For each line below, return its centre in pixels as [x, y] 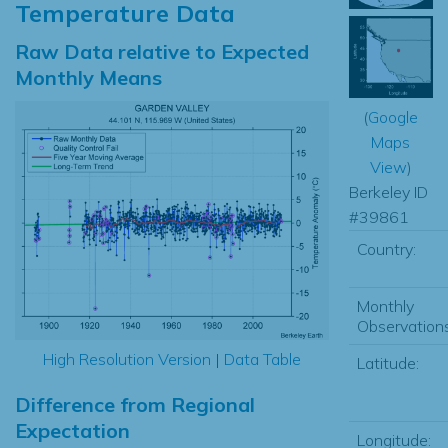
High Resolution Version [126, 359]
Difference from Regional [135, 405]
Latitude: [387, 362]
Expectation [72, 431]
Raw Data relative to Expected [162, 51]
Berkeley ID [388, 191]
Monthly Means [88, 77]
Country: [386, 248]
